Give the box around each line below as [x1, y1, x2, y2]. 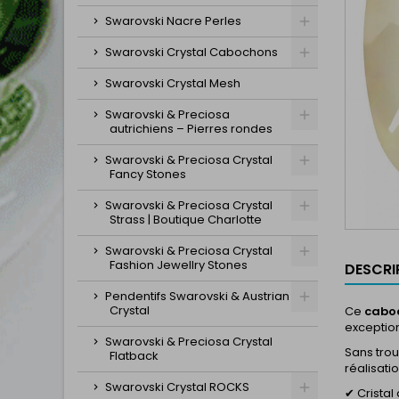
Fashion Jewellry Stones [110, 256, 248, 273]
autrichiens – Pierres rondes [110, 120, 273, 137]
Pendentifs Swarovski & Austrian [105, 288, 289, 305]
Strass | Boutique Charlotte [110, 211, 262, 228]
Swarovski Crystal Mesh [105, 75, 240, 92]
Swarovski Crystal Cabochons [105, 44, 278, 61]
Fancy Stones [110, 166, 186, 183]
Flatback [110, 347, 159, 364]
